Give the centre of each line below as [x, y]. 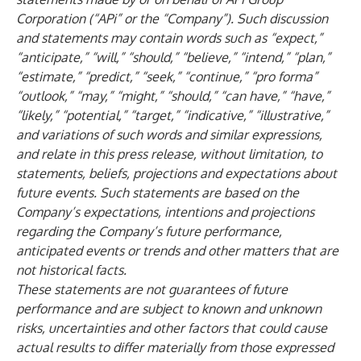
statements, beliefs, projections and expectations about [176, 173]
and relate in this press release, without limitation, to [169, 154]
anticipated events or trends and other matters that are [177, 251]
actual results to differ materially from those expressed [175, 347]
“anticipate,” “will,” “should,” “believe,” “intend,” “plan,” [173, 57]
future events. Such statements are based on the [158, 193]
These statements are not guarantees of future [152, 289]
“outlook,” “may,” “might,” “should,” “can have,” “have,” [173, 96]
